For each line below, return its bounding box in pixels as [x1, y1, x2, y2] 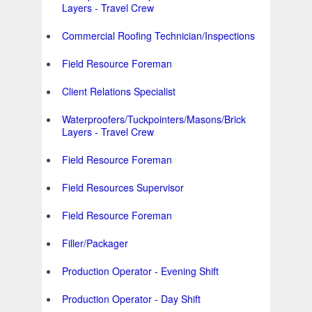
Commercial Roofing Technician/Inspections [62, 29, 255, 43]
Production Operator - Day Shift [62, 292, 201, 306]
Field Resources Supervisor [62, 180, 184, 195]
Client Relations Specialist [62, 84, 175, 99]
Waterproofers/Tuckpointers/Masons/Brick [62, 112, 246, 127]
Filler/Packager [62, 236, 128, 251]
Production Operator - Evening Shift [62, 264, 219, 279]
